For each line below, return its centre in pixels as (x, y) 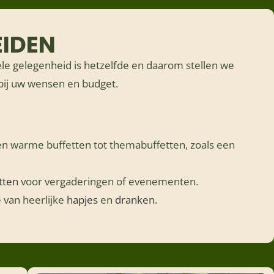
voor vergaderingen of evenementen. (109, 181)
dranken (135, 200)
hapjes (83, 200)
